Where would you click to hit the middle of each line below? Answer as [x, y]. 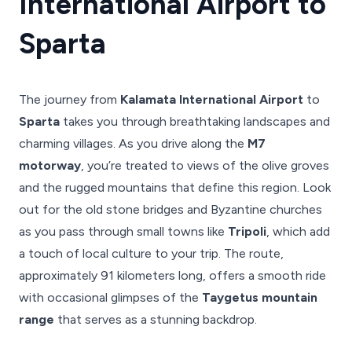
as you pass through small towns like [123, 231]
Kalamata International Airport [212, 99]
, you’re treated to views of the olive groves [205, 165]
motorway [50, 165]
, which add [298, 231]
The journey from [70, 99]
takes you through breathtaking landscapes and [195, 121]
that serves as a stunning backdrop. [156, 319]
